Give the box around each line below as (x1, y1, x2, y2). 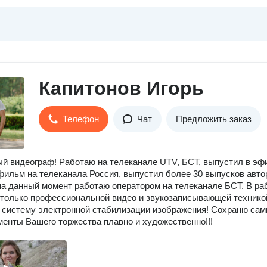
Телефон (63, 114, 99, 124)
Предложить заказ (176, 114, 252, 124)
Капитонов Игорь (39, 77, 204, 99)
